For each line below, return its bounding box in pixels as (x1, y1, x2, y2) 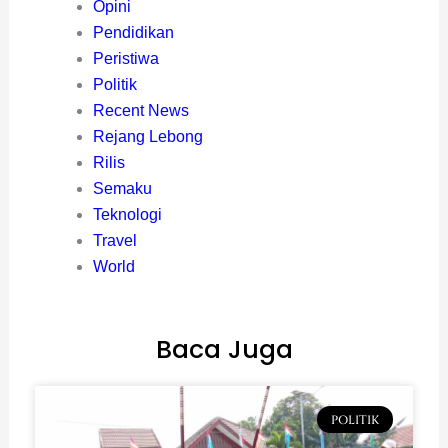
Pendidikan (92, 24, 174, 42)
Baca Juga (155, 332, 293, 368)
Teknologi (92, 206, 162, 224)
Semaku (92, 180, 152, 198)
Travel (92, 232, 137, 250)
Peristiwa (92, 50, 159, 68)
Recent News (92, 102, 189, 120)
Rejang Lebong (92, 128, 203, 146)
